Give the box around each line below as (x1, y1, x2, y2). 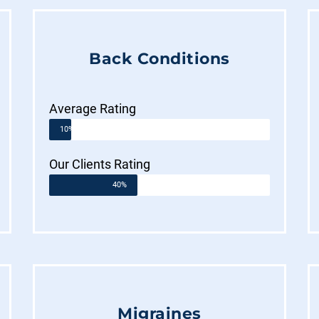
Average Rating (49, 100, 137, 116)
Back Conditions (89, 48, 230, 68)
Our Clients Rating (49, 156, 151, 172)
